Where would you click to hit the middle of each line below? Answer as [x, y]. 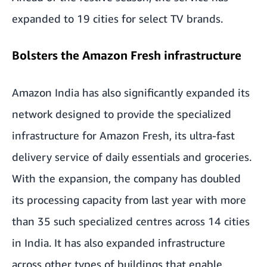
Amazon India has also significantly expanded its [131, 92]
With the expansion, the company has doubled [126, 178]
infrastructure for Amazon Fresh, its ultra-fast [123, 135]
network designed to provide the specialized [122, 114]
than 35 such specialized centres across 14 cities [131, 221]
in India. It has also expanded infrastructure [119, 242]
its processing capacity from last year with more [129, 199]
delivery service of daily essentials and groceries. [132, 156]
